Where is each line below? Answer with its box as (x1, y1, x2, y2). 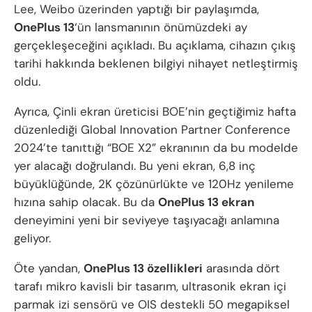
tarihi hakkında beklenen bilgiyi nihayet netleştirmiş (14, 56, 298, 72)
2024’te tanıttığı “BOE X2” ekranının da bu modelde (14, 140, 298, 156)
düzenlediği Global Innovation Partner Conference (14, 122, 290, 138)
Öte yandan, (14, 260, 84, 276)
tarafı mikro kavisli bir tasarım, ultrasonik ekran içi (14, 279, 286, 295)
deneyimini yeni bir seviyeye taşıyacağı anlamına (14, 212, 279, 228)
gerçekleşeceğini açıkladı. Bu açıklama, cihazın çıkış (14, 38, 296, 54)
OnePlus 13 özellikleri (84, 260, 203, 276)
